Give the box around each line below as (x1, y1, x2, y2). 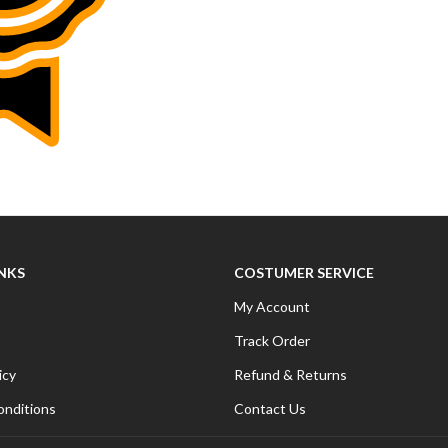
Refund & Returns (233, 365, 347, 383)
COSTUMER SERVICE (233, 263, 374, 281)
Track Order (233, 331, 310, 349)
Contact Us (233, 399, 306, 417)
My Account (233, 297, 310, 315)
